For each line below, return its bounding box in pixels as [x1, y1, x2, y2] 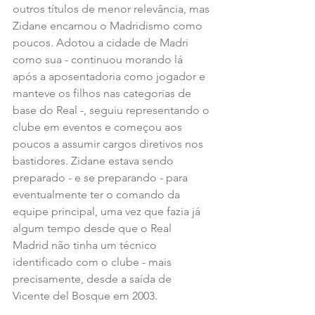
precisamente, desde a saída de [13, 271, 174, 285]
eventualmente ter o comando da [13, 187, 183, 201]
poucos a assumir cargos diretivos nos [13, 136, 206, 150]
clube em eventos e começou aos [13, 120, 185, 134]
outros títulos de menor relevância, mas [13, 1, 212, 15]
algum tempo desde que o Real [13, 221, 174, 235]
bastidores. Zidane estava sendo [13, 153, 176, 167]
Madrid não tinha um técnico [13, 238, 160, 252]
